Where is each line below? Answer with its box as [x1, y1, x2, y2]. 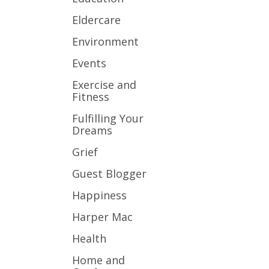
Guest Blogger [71, 166, 147, 181]
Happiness [71, 188, 127, 202]
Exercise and [71, 77, 136, 92]
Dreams [71, 123, 112, 138]
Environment [71, 34, 139, 49]
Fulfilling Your [71, 111, 144, 125]
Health [71, 231, 106, 246]
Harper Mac [71, 210, 133, 224]
